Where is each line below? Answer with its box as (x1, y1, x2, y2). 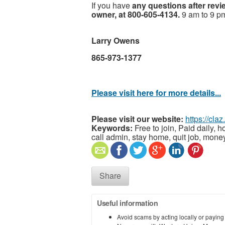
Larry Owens (91, 34, 140, 46)
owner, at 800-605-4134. (91, 8, 180, 20)
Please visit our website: (91, 113, 183, 125)
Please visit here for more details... (91, 86, 221, 98)
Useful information (97, 197, 158, 208)
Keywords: (91, 122, 133, 134)
